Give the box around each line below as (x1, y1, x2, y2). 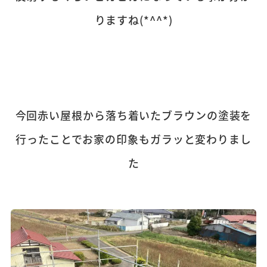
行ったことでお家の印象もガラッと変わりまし (15, 131, 252, 147)
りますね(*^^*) (94, 12, 173, 28)
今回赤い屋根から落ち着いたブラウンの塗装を (15, 107, 252, 123)
